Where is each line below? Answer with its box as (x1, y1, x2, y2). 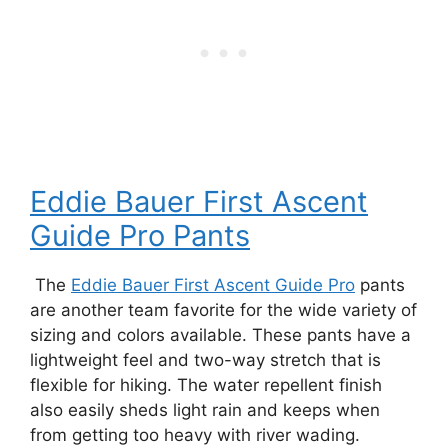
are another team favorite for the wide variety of (30, 300, 417, 321)
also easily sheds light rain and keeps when (30, 400, 380, 421)
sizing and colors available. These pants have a (30, 325, 411, 346)
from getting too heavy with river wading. (30, 425, 360, 446)
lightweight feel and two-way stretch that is (30, 350, 381, 371)
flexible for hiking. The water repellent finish (30, 375, 382, 396)
